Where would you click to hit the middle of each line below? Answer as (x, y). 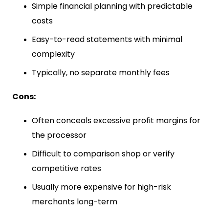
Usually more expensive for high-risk (101, 187)
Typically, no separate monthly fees (101, 72)
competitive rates (66, 168)
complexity (53, 54)
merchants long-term (75, 201)
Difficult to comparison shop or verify (103, 153)
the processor (59, 135)
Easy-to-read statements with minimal (107, 39)
